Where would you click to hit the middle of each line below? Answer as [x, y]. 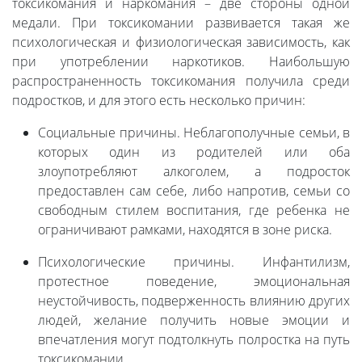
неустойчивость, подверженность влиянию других [194, 301]
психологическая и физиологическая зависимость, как [181, 42]
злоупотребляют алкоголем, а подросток [194, 172]
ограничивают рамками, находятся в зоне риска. [187, 230]
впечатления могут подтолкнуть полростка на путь [194, 340]
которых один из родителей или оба [194, 152]
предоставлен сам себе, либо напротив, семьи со [194, 191]
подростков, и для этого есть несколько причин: [159, 101]
